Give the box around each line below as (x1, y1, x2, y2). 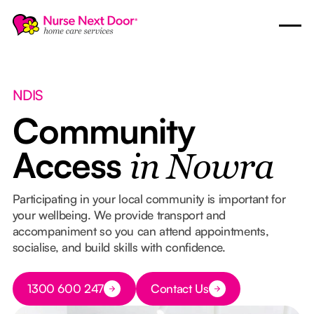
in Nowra (129, 151, 273, 186)
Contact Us (151, 281, 209, 296)
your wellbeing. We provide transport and (12, 207, 226, 222)
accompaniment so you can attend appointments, (12, 223, 269, 238)
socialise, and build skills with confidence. (12, 239, 226, 254)
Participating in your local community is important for (12, 191, 286, 206)
